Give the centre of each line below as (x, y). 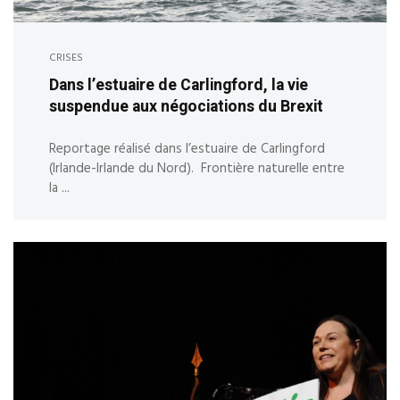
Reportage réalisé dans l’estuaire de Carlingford (187, 149)
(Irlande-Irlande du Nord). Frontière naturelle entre (197, 169)
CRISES (66, 58)
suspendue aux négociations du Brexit (186, 106)
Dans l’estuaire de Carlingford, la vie (179, 85)
